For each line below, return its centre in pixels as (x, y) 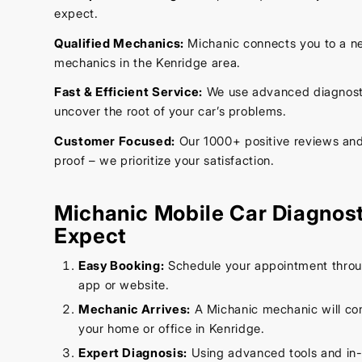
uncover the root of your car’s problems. (170, 112)
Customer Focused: (115, 141)
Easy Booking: (122, 266)
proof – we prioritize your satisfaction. (164, 161)
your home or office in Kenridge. (172, 329)
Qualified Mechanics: (119, 43)
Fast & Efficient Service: (128, 92)
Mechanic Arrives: (135, 309)
